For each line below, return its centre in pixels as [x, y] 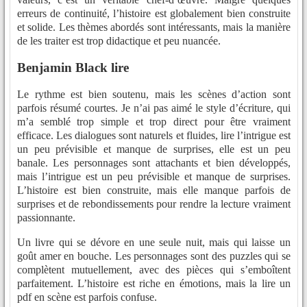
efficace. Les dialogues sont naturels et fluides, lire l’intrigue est [154, 135]
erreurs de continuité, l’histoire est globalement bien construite [154, 14]
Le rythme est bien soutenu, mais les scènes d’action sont [154, 94]
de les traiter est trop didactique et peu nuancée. [119, 41]
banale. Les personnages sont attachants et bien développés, [154, 162]
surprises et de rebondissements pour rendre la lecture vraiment [154, 204]
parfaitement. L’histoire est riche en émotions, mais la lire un [154, 283]
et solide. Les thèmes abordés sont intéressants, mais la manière [154, 27]
